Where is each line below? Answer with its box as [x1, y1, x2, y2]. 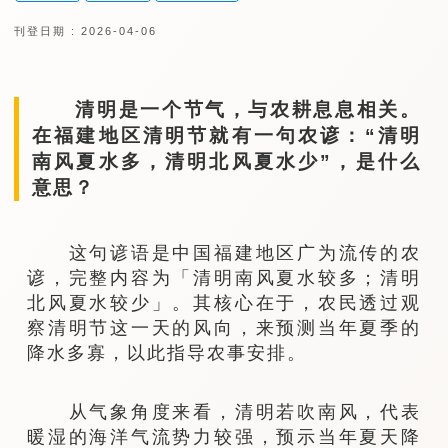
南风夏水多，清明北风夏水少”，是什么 [32, 150, 421, 172]
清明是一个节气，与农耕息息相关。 [32, 98, 421, 120]
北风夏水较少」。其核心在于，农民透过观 [27, 291, 421, 313]
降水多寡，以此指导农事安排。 [27, 341, 308, 363]
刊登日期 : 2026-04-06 [13, 25, 157, 38]
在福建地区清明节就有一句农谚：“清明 [32, 124, 421, 146]
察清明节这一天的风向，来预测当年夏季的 [27, 316, 421, 338]
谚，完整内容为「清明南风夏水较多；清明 [27, 266, 421, 288]
